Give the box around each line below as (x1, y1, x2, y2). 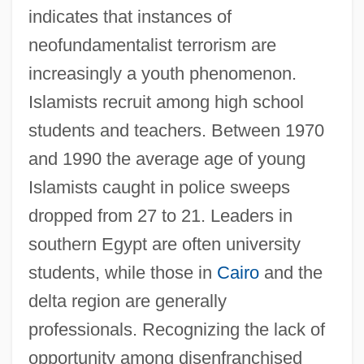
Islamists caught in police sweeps (28, 176, 290, 197)
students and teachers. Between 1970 (28, 119, 324, 141)
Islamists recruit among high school (28, 91, 304, 112)
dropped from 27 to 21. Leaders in (28, 205, 292, 226)
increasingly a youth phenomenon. (28, 63, 297, 84)
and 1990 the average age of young (28, 148, 305, 169)
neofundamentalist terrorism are (28, 34, 276, 55)
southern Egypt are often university (28, 233, 301, 254)
